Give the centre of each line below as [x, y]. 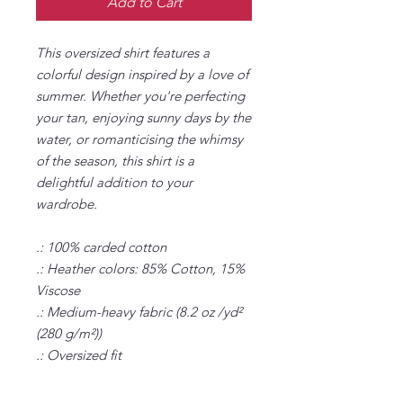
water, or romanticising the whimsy [139, 139]
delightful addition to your [114, 182]
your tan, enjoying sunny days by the [143, 117]
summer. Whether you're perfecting [140, 95]
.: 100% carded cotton [101, 246]
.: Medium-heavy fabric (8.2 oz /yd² [139, 311]
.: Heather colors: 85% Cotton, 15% [140, 268]
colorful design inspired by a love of [142, 74]
